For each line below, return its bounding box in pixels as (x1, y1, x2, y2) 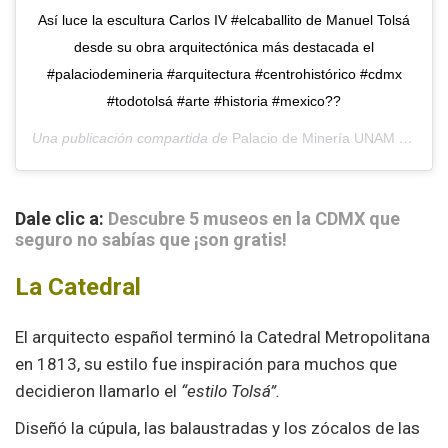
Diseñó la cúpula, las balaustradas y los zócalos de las (15, 418, 420, 439)
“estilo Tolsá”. (181, 381, 280, 402)
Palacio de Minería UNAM (232, 130, 395, 147)
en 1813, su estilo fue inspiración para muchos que (15, 354, 397, 375)
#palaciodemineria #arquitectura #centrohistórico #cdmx (46, 66, 402, 83)
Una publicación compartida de (32, 130, 232, 147)
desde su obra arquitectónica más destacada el (74, 39, 374, 56)
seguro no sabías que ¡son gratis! (15, 229, 287, 251)
